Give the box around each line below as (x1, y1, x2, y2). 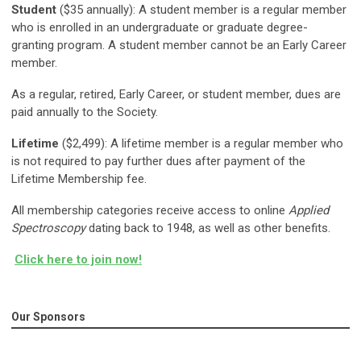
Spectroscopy (11, 221, 85, 236)
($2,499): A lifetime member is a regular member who (59, 136, 343, 151)
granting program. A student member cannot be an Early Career (11, 38, 346, 53)
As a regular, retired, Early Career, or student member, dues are (11, 87, 341, 102)
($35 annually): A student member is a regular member (56, 2, 346, 18)
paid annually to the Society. (11, 105, 158, 120)
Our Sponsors (11, 310, 85, 324)
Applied (288, 203, 329, 218)
